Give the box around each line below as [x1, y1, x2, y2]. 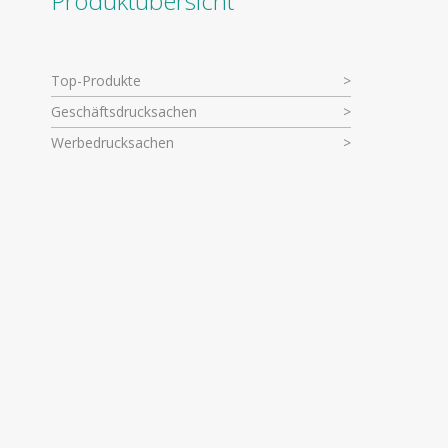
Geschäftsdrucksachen [51, 102, 197, 122]
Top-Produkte [51, 71, 141, 91]
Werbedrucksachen [51, 133, 174, 153]
